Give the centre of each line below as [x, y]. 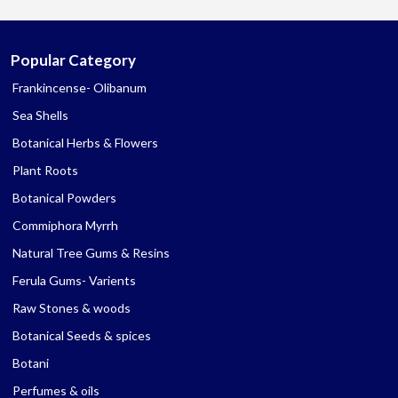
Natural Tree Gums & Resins [91, 252]
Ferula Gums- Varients [74, 280]
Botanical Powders [64, 197]
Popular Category [73, 60]
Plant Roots [45, 170]
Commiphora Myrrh [65, 225]
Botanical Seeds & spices [82, 335]
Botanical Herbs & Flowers [85, 142]
